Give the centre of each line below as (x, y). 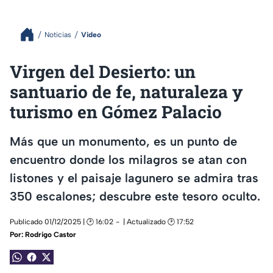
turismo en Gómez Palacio (116, 112)
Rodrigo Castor (51, 235)
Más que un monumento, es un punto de (123, 141)
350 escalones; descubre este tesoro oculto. (135, 196)
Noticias (58, 34)
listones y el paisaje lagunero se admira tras (134, 178)
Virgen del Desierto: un (103, 72)
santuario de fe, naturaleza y (126, 92)
